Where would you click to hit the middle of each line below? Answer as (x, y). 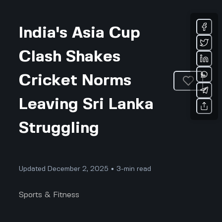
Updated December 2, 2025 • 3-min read (85, 169)
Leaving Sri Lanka (86, 105)
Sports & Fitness (49, 195)
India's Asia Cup (80, 33)
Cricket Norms (75, 81)
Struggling (59, 128)
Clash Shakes (70, 57)
